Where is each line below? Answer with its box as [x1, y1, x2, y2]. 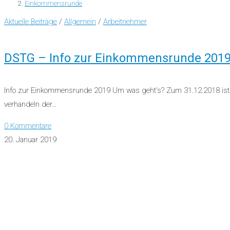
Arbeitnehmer [103, 16, 147, 26]
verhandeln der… [4, 99, 56, 109]
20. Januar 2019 [4, 135, 56, 144]
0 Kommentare [4, 121, 51, 130]
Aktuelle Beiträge [4, 16, 57, 26]
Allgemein [64, 16, 96, 26]
